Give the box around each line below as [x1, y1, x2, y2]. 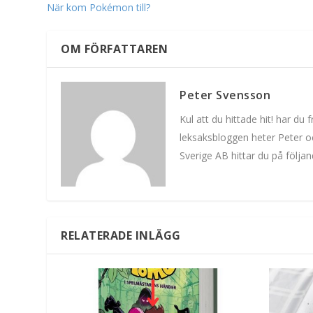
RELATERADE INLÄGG [61, 228, 181, 244]
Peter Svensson [180, 87, 271, 103]
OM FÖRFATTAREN [61, 41, 168, 57]
